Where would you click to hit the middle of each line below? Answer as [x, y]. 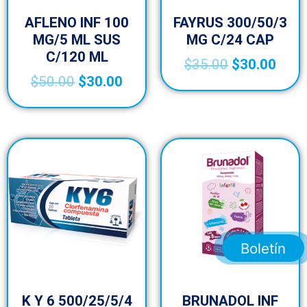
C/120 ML [77, 57]
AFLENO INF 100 [77, 22]
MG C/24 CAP [230, 39]
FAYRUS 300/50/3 [230, 22]
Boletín [263, 248]
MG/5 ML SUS [77, 39]
